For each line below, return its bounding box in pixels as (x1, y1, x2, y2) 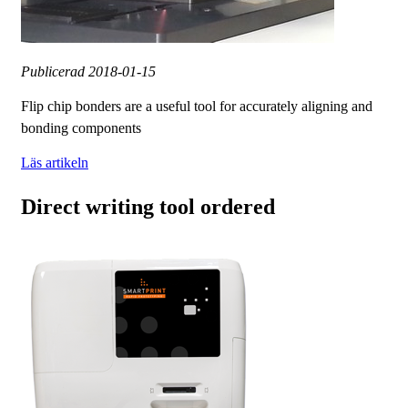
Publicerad (21, 64, 88, 80)
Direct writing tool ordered (21, 195, 275, 219)
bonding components (21, 120, 141, 137)
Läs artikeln (21, 155, 88, 171)
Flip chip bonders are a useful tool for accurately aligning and (21, 98, 372, 115)
